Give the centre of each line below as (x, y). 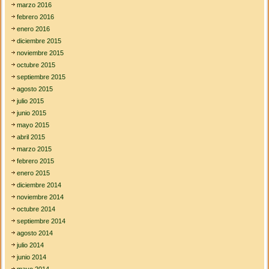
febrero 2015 (36, 161)
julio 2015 (31, 101)
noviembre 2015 (41, 53)
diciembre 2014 (39, 185)
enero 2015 (34, 173)
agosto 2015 (35, 89)
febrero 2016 (36, 17)
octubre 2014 (36, 209)
